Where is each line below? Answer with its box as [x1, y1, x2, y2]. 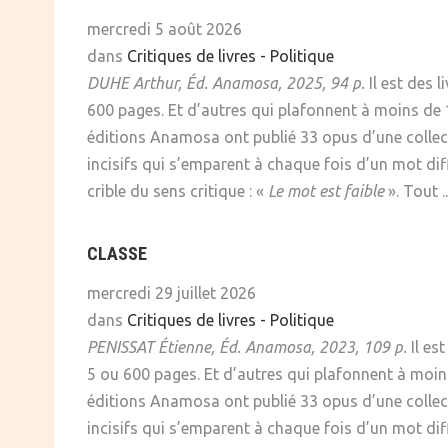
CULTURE [130, 56, 198, 78]
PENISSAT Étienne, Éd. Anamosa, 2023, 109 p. [87, 338, 407, 357]
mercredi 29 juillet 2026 [87, 284, 256, 303]
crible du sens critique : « [87, 182, 268, 201]
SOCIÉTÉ [130, 15, 196, 37]
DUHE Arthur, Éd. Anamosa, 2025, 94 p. [87, 74, 365, 93]
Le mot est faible [268, 182, 384, 201]
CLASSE [87, 243, 147, 265]
